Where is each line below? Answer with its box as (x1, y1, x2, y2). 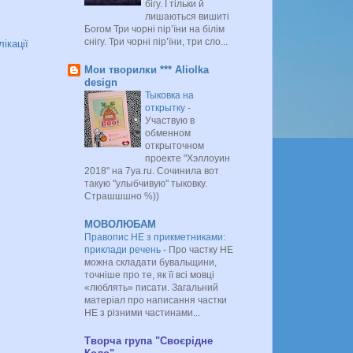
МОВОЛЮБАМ (84, 217, 156, 230)
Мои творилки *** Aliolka (84, 63, 209, 76)
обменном (145, 127, 191, 139)
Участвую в (145, 114, 195, 126)
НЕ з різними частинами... (84, 307, 200, 318)
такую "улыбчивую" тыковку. (84, 177, 207, 189)
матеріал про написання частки (84, 294, 227, 306)
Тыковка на (145, 89, 194, 101)
